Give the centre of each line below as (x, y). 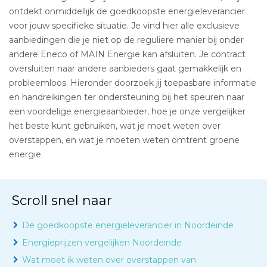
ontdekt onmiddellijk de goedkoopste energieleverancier (127, 11)
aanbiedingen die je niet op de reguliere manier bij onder (126, 40)
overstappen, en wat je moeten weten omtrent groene (124, 140)
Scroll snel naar (62, 201)
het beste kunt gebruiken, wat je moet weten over (115, 126)
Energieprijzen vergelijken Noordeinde (102, 243)
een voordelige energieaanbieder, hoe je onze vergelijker (127, 111)
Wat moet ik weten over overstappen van (109, 260)
